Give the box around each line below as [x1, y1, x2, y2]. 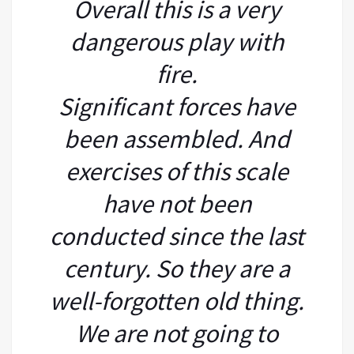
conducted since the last [50, 220, 304, 252]
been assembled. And [64, 122, 290, 155]
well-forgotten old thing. [50, 284, 304, 317]
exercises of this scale [66, 155, 288, 187]
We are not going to [76, 317, 278, 349]
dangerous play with [70, 25, 284, 58]
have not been [102, 187, 252, 220]
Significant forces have [58, 90, 296, 122]
